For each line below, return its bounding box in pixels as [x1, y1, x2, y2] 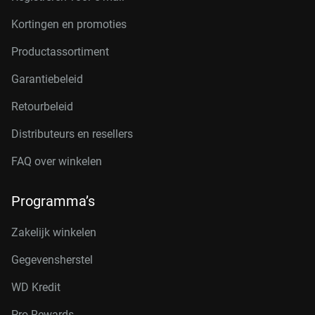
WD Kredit [11, 281, 60, 294]
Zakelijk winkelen [11, 226, 96, 239]
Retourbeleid [11, 100, 73, 113]
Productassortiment [11, 45, 109, 58]
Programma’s [11, 193, 95, 210]
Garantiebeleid [11, 72, 83, 86]
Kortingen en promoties [11, 18, 127, 31]
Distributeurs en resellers [11, 127, 133, 141]
